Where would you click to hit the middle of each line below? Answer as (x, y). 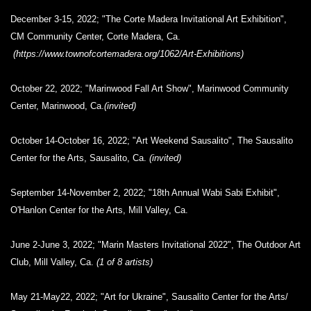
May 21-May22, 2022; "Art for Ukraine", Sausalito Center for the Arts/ (149, 297)
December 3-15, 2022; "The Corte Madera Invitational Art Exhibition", (149, 19)
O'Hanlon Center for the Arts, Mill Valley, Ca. (99, 210)
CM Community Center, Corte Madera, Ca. (95, 36)
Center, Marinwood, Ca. (57, 106)
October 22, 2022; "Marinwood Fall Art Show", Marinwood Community (150, 89)
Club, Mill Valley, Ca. (53, 262)
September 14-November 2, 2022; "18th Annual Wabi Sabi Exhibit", (145, 193)
